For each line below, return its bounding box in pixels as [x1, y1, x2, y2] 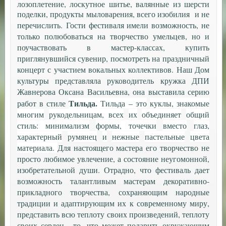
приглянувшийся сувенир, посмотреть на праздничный [17, 53, 209, 64]
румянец [67, 131, 97, 142]
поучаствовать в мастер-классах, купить [17, 42, 209, 53]
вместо [163, 120, 187, 131]
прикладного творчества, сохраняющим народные [17, 187, 209, 198]
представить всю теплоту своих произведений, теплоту [17, 209, 209, 220]
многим [17, 109, 44, 120]
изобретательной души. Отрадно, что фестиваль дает [17, 164, 209, 176]
